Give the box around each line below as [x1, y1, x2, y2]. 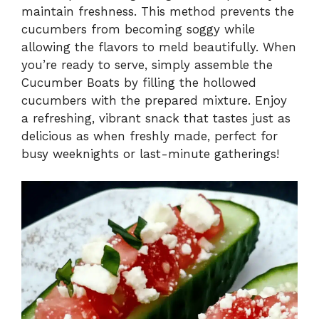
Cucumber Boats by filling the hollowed [21, 75, 256, 90]
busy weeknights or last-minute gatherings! [21, 146, 279, 161]
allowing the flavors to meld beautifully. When [21, 39, 296, 54]
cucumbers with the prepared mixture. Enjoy [21, 93, 287, 108]
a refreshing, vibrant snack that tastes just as [21, 110, 291, 125]
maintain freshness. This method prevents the [21, 4, 294, 19]
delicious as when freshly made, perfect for [21, 128, 278, 143]
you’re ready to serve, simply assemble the [21, 57, 273, 72]
